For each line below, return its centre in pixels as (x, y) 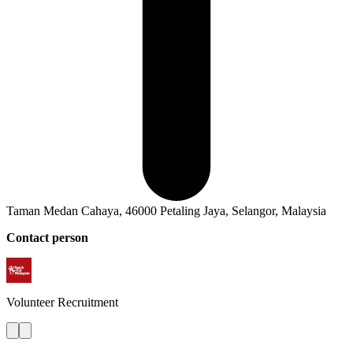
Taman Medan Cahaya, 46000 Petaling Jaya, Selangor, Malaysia (166, 210)
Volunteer (30, 302)
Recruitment (88, 302)
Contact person (47, 237)
